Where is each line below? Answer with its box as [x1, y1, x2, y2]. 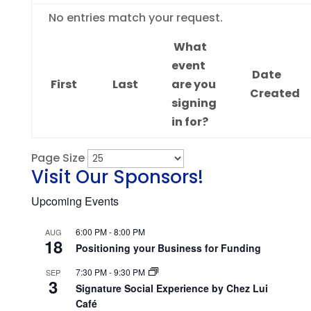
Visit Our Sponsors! [31, 165, 203, 190]
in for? [171, 114, 208, 130]
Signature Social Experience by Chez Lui [75, 281, 268, 295]
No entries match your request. [48, 10, 223, 26]
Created [249, 85, 300, 101]
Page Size [31, 150, 85, 166]
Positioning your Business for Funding [75, 241, 261, 255]
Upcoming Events [31, 193, 119, 209]
